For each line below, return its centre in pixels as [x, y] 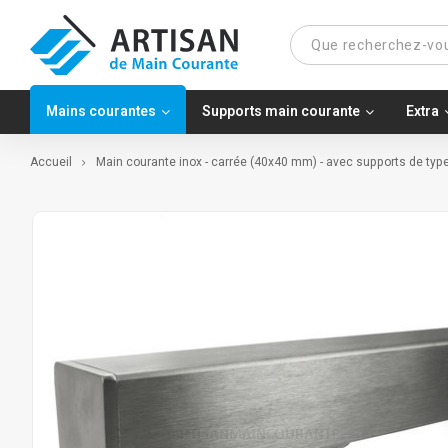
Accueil [51, 162]
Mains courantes [101, 111]
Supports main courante [281, 111]
